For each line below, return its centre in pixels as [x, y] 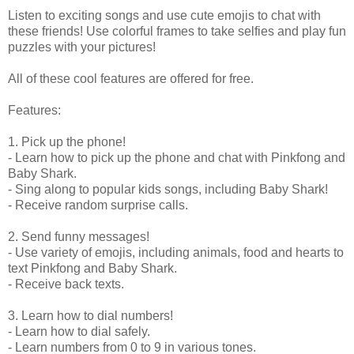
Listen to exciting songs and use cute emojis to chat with [164, 15]
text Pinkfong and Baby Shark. [92, 268]
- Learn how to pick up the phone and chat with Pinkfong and [177, 157]
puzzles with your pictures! [82, 47]
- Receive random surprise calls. [98, 205]
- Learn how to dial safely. [79, 331]
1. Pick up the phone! [67, 141]
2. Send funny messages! [79, 236]
